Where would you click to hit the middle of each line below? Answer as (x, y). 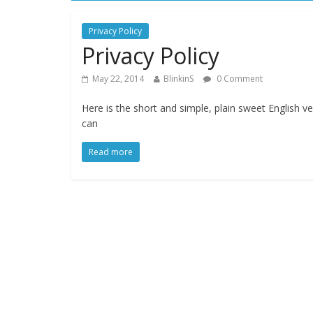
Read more (111, 152)
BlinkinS (179, 79)
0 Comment (239, 79)
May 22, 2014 (118, 79)
